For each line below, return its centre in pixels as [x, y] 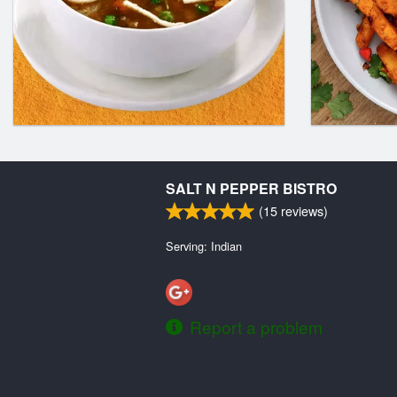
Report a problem [256, 326]
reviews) [303, 210]
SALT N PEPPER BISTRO [251, 188]
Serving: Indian [204, 246]
